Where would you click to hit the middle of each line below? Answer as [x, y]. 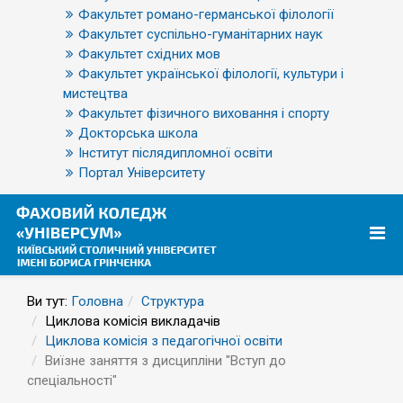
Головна [97, 301]
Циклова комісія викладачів [133, 321]
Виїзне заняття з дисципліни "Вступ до [166, 361]
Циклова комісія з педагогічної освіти [164, 341]
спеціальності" [72, 381]
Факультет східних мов [149, 54]
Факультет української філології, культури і [211, 74]
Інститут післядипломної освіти [175, 153]
